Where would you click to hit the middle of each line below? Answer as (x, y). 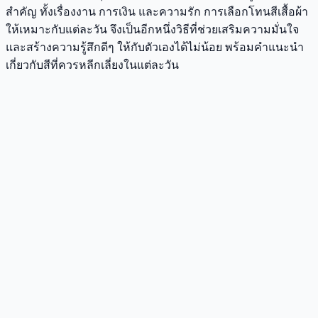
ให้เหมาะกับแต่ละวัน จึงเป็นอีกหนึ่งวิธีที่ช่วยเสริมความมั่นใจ (152, 29)
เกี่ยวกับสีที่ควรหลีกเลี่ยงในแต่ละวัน (92, 65)
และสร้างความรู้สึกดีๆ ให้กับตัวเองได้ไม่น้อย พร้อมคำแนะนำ (155, 47)
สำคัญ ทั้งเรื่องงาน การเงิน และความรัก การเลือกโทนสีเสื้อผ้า (157, 11)
